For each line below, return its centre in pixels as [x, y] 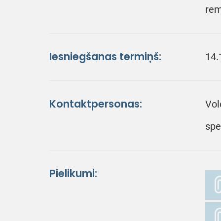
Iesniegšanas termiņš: [105, 56]
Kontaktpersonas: [96, 104]
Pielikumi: [73, 173]
